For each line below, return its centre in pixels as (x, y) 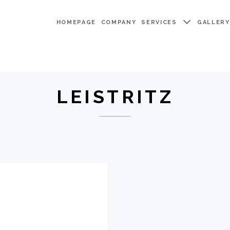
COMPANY (119, 22)
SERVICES (160, 22)
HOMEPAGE (76, 22)
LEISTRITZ (115, 97)
